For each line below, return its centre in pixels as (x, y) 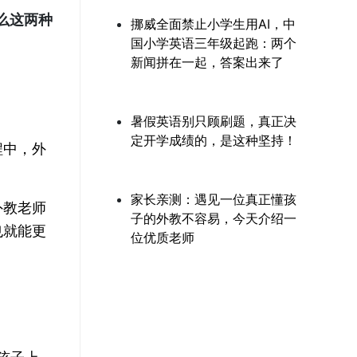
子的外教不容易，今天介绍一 (214, 219)
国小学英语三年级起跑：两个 (214, 43)
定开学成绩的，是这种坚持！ (214, 141)
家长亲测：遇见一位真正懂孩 (214, 200)
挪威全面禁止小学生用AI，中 (213, 24)
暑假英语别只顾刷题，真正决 (214, 122)
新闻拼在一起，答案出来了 (207, 63)
